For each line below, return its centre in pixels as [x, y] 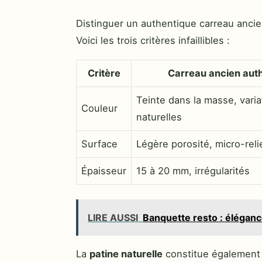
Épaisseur [104, 171]
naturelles [159, 117]
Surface [99, 144]
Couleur [99, 108]
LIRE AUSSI [113, 217]
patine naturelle [126, 254]
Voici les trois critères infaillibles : [153, 40]
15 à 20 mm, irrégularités [193, 171]
